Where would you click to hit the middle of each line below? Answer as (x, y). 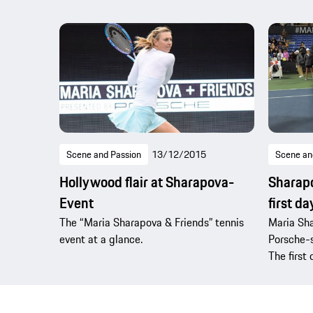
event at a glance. (101, 239)
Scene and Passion (104, 154)
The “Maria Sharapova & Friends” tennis (152, 222)
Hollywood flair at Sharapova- (147, 182)
